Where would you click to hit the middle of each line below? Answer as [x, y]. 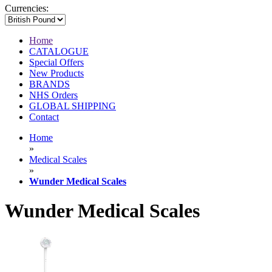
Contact [44, 117]
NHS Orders [53, 95]
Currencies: [27, 8]
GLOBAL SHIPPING [73, 106]
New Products [56, 73]
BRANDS [49, 84]
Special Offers [56, 63]
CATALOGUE [59, 52]
